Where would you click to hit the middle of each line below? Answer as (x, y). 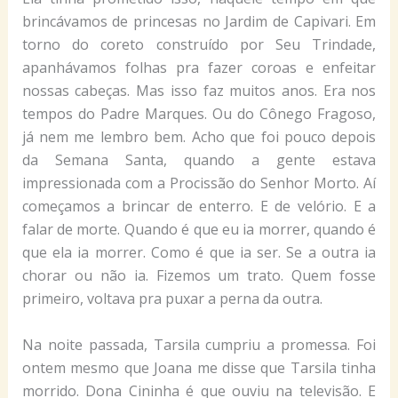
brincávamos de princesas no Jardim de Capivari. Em (199, 21)
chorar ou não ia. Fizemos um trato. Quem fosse (199, 275)
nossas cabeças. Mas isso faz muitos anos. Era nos (199, 90)
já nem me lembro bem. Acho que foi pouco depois (199, 136)
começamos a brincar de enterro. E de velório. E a (199, 206)
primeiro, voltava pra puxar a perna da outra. (172, 298)
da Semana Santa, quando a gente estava (199, 159)
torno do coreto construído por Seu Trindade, (199, 44)
